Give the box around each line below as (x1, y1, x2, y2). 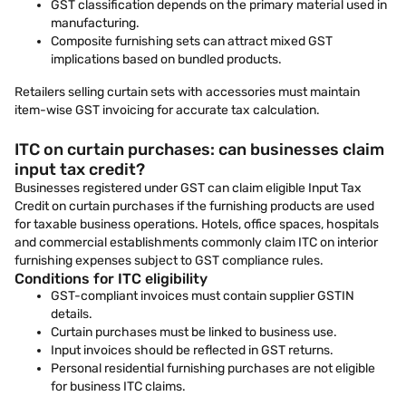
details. (51, 306, 92, 322)
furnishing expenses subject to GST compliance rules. (14, 253, 324, 268)
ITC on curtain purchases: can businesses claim (14, 140, 384, 159)
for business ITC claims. (51, 379, 186, 394)
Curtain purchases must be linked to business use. (51, 324, 337, 340)
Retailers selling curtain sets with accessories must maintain (14, 84, 360, 100)
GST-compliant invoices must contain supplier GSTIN (51, 288, 354, 304)
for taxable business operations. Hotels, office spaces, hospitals (14, 217, 379, 232)
